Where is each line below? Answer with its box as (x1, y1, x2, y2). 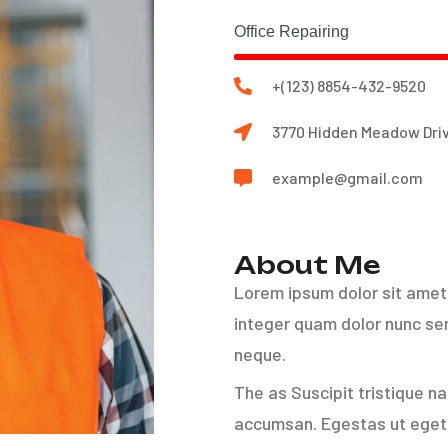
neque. (234, 343, 286, 365)
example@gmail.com (271, 168, 423, 187)
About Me (234, 250, 380, 280)
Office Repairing (234, 22, 349, 40)
